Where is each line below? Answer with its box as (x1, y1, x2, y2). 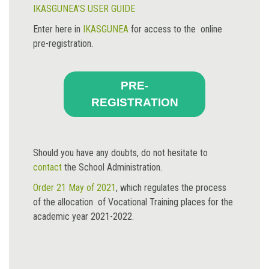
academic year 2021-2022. (33, 211, 134, 222)
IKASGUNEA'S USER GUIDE (33, 3, 135, 14)
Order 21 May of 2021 (33, 182, 116, 193)
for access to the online (128, 23, 222, 35)
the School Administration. (62, 162, 162, 173)
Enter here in (33, 23, 83, 35)
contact (33, 162, 62, 173)
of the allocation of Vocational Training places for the (33, 196, 233, 208)
